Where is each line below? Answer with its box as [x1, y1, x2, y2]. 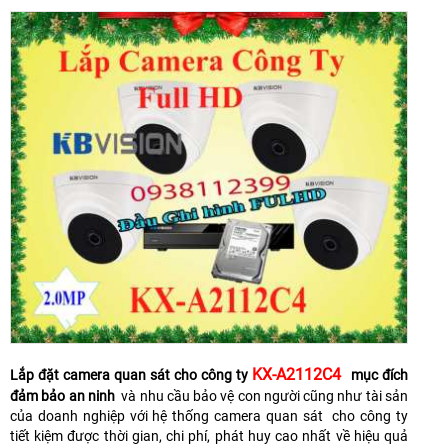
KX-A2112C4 [252, 364, 351, 384]
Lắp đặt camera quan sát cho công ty [10, 366, 252, 383]
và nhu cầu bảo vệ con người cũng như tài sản [114, 387, 409, 404]
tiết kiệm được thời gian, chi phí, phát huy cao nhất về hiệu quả [10, 427, 408, 444]
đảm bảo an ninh [10, 387, 115, 404]
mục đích [351, 366, 408, 383]
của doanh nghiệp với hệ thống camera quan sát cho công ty [10, 407, 408, 424]
